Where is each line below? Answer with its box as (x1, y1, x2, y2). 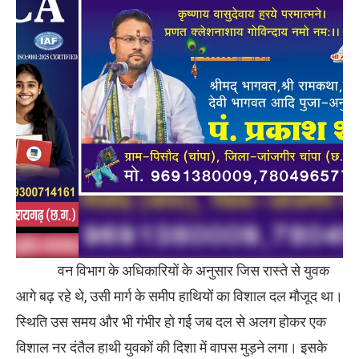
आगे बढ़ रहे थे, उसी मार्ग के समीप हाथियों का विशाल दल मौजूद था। (16, 288, 343, 305)
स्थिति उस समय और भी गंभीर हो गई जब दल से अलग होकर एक (16, 313, 326, 331)
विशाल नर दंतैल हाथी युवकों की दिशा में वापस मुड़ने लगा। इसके (16, 339, 327, 357)
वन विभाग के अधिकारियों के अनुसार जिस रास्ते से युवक (16, 262, 329, 280)
